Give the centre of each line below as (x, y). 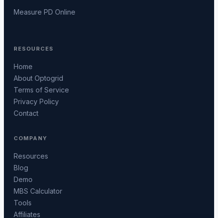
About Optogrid (38, 78)
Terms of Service (41, 90)
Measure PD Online (45, 12)
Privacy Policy (36, 102)
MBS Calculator (38, 191)
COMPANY (30, 138)
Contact (26, 113)
